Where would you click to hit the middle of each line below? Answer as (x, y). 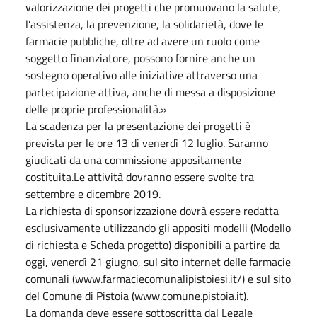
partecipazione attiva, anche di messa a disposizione (150, 92)
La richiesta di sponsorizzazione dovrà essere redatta (152, 211)
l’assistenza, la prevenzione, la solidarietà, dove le (144, 24)
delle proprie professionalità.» (96, 109)
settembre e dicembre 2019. (93, 194)
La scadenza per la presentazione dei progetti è (138, 126)
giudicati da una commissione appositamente (133, 160)
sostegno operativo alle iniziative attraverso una (142, 75)
